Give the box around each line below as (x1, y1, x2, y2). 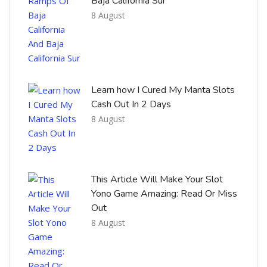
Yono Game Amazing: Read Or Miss (91, 187, 237, 200)
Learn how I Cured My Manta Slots (91, 83, 235, 97)
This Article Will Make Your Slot (91, 172, 223, 186)
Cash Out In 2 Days (91, 97, 171, 111)
